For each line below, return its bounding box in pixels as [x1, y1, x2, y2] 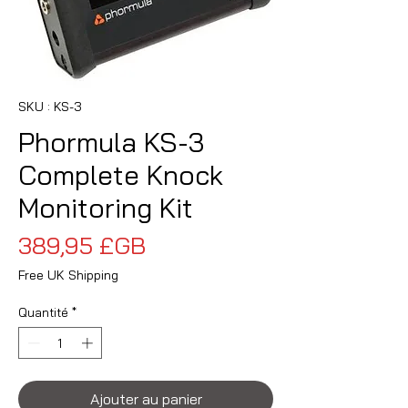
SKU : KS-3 [18, 97, 82, 115]
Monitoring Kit [18, 189, 193, 225]
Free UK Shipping [18, 266, 118, 283]
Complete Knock [18, 157, 223, 192]
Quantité [18, 304, 68, 320]
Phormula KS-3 [18, 124, 205, 159]
